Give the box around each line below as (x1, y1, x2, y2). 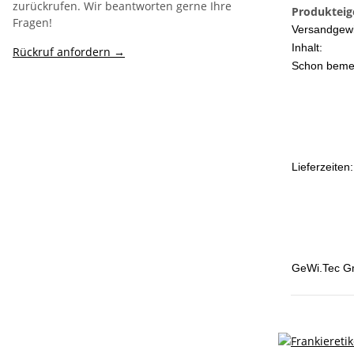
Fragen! (13, 15, 52, 30)
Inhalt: (292, 41, 322, 55)
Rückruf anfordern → (13, 44, 125, 59)
